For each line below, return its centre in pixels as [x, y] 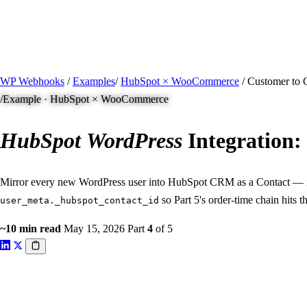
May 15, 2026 [94, 228]
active [111, 63]
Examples [94, 81]
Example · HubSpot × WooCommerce [86, 99]
